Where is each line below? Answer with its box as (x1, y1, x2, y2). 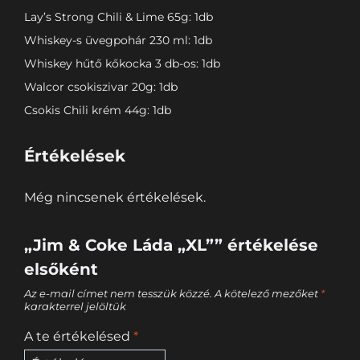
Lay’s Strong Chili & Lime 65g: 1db (24, 9, 213, 24)
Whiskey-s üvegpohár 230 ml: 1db (24, 32, 212, 47)
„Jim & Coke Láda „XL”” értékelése (24, 235, 318, 255)
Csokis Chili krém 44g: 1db (24, 102, 171, 117)
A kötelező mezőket (215, 287, 321, 300)
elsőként (24, 259, 98, 279)
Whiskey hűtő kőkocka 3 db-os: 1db (24, 55, 220, 71)
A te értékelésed (24, 328, 133, 344)
